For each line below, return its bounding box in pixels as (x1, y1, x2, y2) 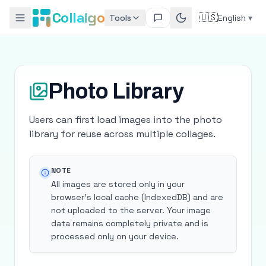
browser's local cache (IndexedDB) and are (51, 192, 223, 202)
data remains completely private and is (51, 218, 208, 229)
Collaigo (52, 8, 105, 27)
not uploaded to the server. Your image (51, 205, 211, 216)
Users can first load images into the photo (29, 113, 222, 126)
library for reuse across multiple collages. (29, 128, 216, 140)
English (218, 12, 246, 23)
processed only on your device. (51, 231, 179, 242)
